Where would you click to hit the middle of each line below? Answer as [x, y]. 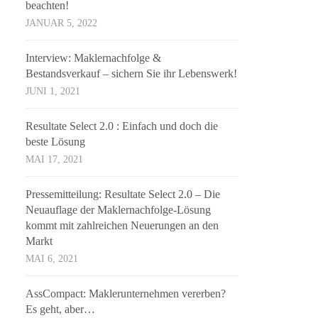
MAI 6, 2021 [52, 259]
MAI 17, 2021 [55, 160]
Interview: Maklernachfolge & [94, 58]
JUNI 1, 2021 [53, 92]
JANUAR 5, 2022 [62, 23]
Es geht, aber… [61, 309]
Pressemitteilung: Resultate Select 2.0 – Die [123, 194]
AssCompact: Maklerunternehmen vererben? [126, 294]
